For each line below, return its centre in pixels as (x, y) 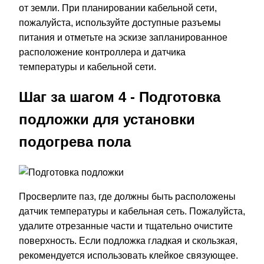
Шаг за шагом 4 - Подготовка (120, 97)
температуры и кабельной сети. (88, 67)
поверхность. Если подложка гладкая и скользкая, (128, 241)
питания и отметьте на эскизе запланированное (123, 38)
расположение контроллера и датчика (102, 52)
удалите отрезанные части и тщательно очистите (126, 226)
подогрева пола (75, 142)
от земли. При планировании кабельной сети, (118, 8)
